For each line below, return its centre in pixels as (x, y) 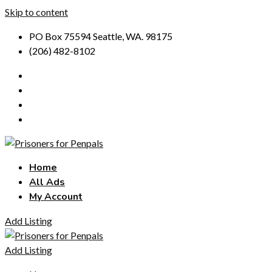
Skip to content (36, 12)
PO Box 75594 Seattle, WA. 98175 (101, 36)
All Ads (47, 182)
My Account (56, 197)
